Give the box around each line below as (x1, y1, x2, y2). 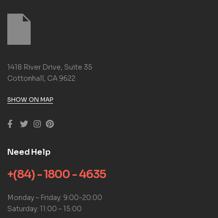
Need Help (7, 146, 51, 157)
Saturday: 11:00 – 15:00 (7, 204, 82, 213)
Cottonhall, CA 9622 (7, 73, 75, 83)
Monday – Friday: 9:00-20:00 (7, 193, 102, 202)
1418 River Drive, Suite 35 (7, 62, 92, 72)
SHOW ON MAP (7, 95, 53, 103)
